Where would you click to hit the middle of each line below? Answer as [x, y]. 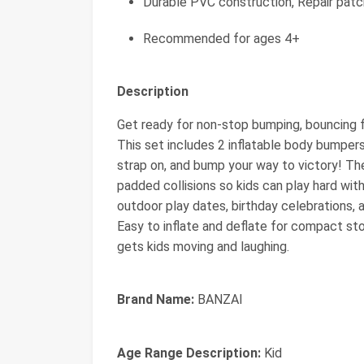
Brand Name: [156, 299]
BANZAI [219, 299]
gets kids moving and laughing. [203, 247]
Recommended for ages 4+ [221, 39]
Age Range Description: [189, 353]
